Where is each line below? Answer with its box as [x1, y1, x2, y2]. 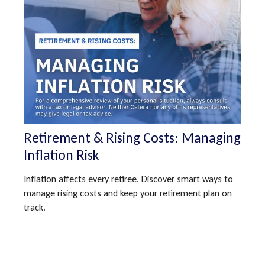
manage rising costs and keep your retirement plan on [24, 187, 232, 199]
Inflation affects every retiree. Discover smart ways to [24, 173, 233, 185]
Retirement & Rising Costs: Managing [24, 128, 241, 146]
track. [24, 201, 46, 213]
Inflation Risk [24, 146, 99, 163]
